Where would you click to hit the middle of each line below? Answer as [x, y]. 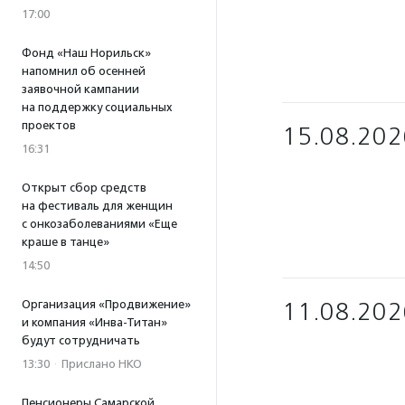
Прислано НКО [102, 364]
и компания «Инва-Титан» [94, 322]
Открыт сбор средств [84, 188]
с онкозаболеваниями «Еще [99, 224]
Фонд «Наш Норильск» [86, 53]
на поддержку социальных [97, 107]
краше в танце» [66, 242]
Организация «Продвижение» [106, 304]
